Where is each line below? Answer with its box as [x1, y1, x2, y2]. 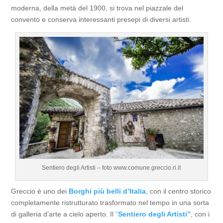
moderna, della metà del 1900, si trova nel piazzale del [11, 4, 184, 12]
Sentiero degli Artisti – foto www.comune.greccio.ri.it [42, 164, 181, 172]
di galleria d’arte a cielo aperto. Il [11, 210, 116, 219]
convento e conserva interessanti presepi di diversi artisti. [11, 15, 192, 24]
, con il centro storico [146, 187, 212, 196]
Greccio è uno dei [11, 187, 69, 196]
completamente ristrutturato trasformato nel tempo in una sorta [11, 199, 210, 207]
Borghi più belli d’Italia [69, 187, 146, 196]
